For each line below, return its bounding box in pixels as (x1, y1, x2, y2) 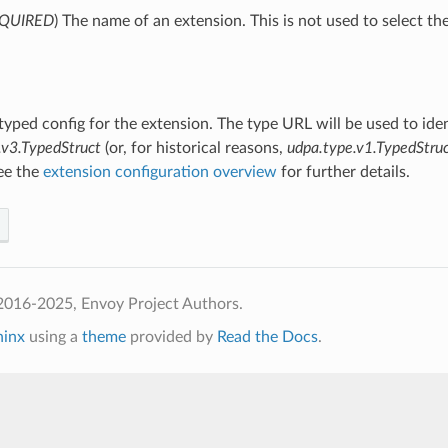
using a (24, 328, 82, 345)
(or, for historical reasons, (100, 139, 287, 156)
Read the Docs (216, 328, 318, 345)
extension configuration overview (42, 163, 277, 180)
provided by (125, 328, 217, 345)
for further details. (276, 163, 410, 180)
